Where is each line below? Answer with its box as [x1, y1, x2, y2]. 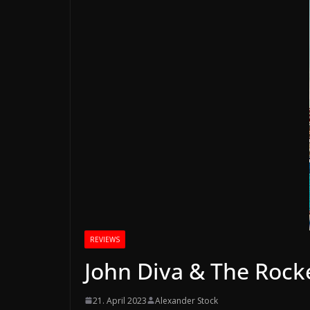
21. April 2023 [93, 294, 147, 307]
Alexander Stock [155, 294, 218, 307]
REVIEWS [90, 234, 120, 244]
